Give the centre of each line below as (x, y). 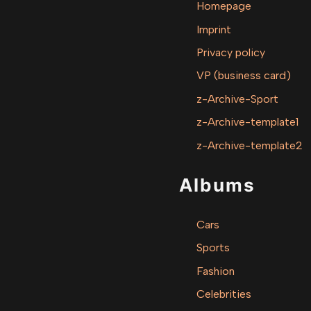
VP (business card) (244, 76)
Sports (213, 248)
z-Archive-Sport (238, 99)
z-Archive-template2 (250, 145)
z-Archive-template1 (248, 122)
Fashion (216, 271)
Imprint (214, 29)
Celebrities (224, 294)
